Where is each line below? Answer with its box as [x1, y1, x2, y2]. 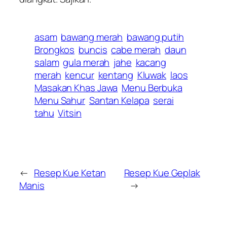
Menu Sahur [34, 94, 86, 107]
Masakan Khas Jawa [34, 81, 118, 95]
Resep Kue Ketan [33, 166, 106, 180]
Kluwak [137, 68, 167, 82]
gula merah [63, 56, 110, 69]
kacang [135, 56, 166, 69]
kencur [65, 68, 94, 82]
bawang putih [127, 30, 184, 44]
